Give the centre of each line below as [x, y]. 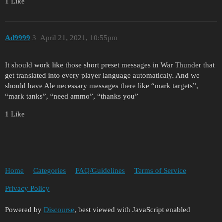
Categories [50, 170]
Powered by [24, 210]
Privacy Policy [27, 188]
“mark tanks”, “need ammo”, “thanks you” [72, 96]
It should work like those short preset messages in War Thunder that [110, 65]
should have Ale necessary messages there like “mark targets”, [102, 85]
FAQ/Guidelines [100, 170]
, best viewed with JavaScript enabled [132, 210]
